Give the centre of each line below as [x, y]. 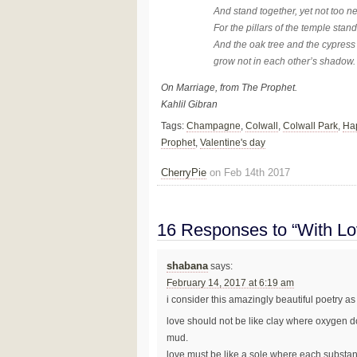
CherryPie [184, 172]
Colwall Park [310, 126]
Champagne [214, 126]
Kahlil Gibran [189, 104]
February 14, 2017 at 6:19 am [230, 283]
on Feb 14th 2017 [248, 172]
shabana [187, 267]
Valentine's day [233, 142]
